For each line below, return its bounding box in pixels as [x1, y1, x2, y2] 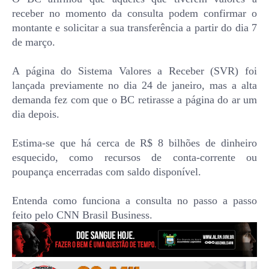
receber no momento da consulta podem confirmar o [12, 7, 257, 19]
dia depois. [12, 107, 59, 120]
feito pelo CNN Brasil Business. [12, 208, 153, 221]
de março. [12, 35, 55, 48]
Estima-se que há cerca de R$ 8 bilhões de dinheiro [12, 136, 257, 149]
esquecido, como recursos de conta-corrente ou [12, 151, 257, 163]
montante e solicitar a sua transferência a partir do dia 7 [12, 21, 257, 34]
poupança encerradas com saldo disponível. [12, 165, 201, 178]
